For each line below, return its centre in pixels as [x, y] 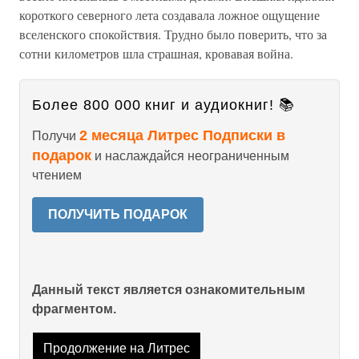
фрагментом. [74, 309]
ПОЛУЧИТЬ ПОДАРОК [118, 214]
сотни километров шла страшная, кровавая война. [156, 53]
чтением [57, 175]
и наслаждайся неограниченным [190, 156]
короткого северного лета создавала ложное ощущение [169, 15]
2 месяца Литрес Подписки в [182, 135]
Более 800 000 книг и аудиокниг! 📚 [163, 105]
